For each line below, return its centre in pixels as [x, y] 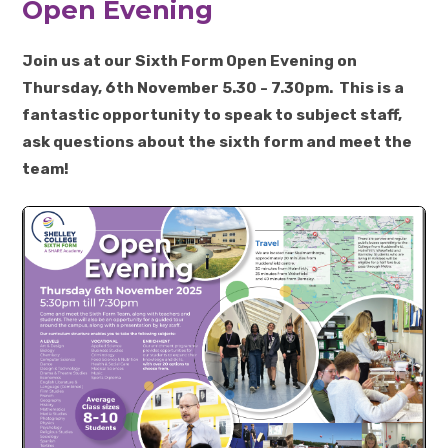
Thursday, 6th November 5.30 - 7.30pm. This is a [213, 88]
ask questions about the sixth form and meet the [217, 142]
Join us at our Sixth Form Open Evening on [190, 61]
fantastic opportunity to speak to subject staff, [212, 115]
